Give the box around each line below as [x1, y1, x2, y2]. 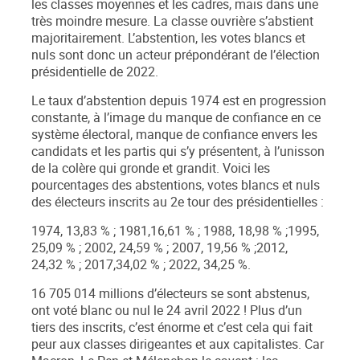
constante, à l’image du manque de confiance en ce [31, 109, 321, 127]
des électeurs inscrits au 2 [31, 194, 178, 211]
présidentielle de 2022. [31, 63, 158, 81]
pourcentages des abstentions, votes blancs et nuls [31, 177, 320, 194]
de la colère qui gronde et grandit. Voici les [31, 160, 270, 178]
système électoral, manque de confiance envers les [31, 126, 317, 144]
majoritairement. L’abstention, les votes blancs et [31, 30, 305, 47]
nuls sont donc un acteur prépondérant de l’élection [31, 47, 320, 64]
